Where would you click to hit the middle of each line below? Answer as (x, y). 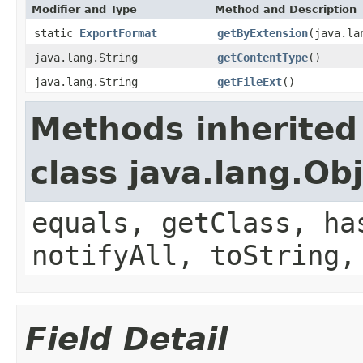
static (57, 33)
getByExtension (263, 33)
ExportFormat (118, 33)
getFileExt (250, 81)
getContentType (263, 57)
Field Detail (126, 339)
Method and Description (286, 9)
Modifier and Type (84, 9)
